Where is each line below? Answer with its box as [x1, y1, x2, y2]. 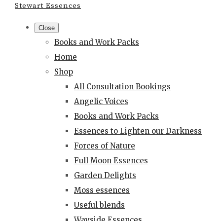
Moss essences [74, 185, 130, 195]
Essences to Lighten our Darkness [74, 126, 202, 136]
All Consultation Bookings [74, 81, 171, 91]
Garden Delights [74, 170, 136, 180]
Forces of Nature [74, 141, 135, 150]
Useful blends [74, 200, 125, 210]
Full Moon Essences [74, 155, 148, 165]
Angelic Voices [74, 96, 128, 106]
